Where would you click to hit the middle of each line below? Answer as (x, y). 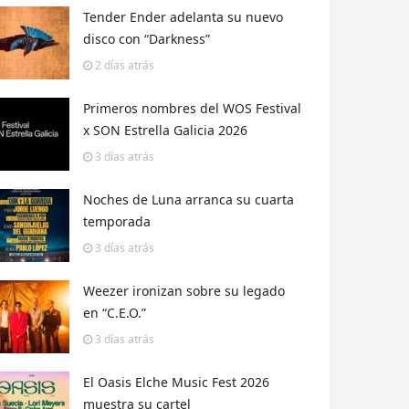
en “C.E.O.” (115, 313)
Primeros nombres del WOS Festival (192, 109)
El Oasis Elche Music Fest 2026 (176, 383)
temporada (117, 222)
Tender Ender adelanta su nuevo (183, 17)
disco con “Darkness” (147, 39)
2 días (110, 66)
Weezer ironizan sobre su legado (184, 291)
